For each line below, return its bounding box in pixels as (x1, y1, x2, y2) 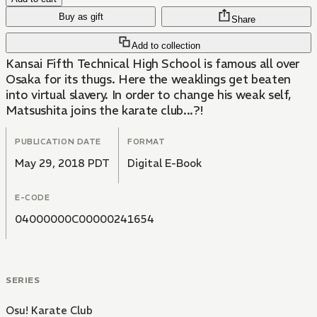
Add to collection (131, 40, 200, 52)
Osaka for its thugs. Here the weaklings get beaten (6, 71, 291, 88)
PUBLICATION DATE (15, 137, 101, 147)
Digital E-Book (127, 156, 202, 171)
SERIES (6, 275, 40, 286)
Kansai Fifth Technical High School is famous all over (6, 56, 299, 72)
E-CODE (15, 192, 50, 203)
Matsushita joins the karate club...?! (6, 103, 203, 119)
